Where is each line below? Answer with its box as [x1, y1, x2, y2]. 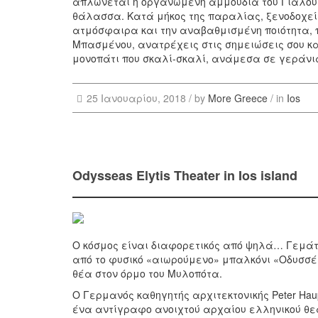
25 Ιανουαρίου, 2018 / [86, 91, 194, 106]
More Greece [207, 91, 268, 106]
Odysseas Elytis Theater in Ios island [72, 166, 297, 185]
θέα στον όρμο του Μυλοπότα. [72, 265, 222, 280]
